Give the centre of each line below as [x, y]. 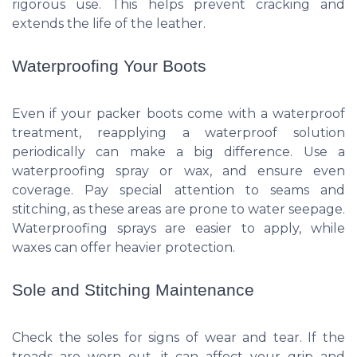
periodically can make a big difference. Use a [178, 152]
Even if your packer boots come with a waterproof [178, 114]
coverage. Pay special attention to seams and [178, 190]
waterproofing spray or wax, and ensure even [178, 171]
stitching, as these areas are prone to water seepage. [178, 210]
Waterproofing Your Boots [109, 66]
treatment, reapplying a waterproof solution [178, 133]
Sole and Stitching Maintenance [133, 290]
